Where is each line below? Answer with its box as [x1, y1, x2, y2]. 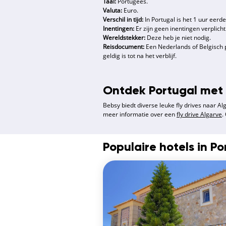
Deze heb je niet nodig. [145, 33, 211, 42]
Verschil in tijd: [103, 15, 145, 24]
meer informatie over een [103, 110, 177, 119]
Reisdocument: [103, 42, 144, 51]
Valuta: [103, 6, 122, 15]
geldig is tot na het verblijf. [103, 51, 178, 61]
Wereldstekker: [103, 33, 145, 42]
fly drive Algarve [177, 110, 222, 119]
